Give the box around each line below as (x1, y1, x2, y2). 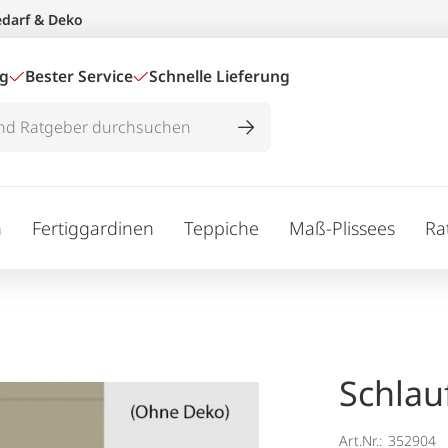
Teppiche (184, 215, 259, 240)
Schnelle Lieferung (149, 65, 290, 87)
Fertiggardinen (32, 215, 154, 240)
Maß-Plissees (289, 215, 395, 240)
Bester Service (25, 65, 133, 87)
